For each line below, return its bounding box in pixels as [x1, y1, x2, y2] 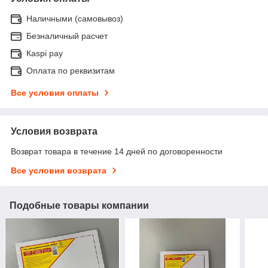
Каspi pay [26, 48, 63, 58]
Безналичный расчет [26, 31, 108, 41]
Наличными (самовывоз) [26, 13, 123, 23]
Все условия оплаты [11, 87, 99, 98]
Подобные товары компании [10, 200, 149, 211]
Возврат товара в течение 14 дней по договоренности [11, 146, 223, 156]
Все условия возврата [11, 165, 106, 175]
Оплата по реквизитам [26, 65, 115, 75]
